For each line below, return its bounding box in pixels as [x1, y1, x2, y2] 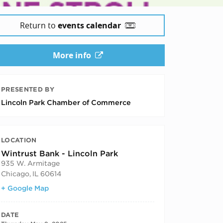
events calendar [58, 19, 121, 31]
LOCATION [1, 136, 37, 144]
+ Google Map [1, 184, 49, 192]
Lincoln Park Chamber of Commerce [1, 98, 131, 107]
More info [52, 49, 91, 61]
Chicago [1, 169, 29, 178]
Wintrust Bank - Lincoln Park [1, 148, 118, 158]
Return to [20, 19, 58, 31]
